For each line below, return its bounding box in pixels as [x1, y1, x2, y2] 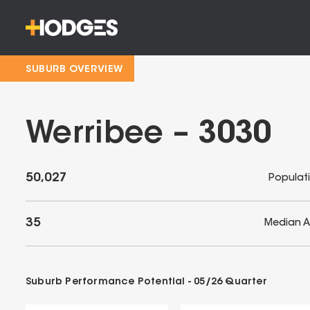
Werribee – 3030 [26, 120, 271, 150]
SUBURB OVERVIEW [26, 65, 123, 75]
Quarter [222, 277, 267, 288]
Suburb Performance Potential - [26, 277, 194, 288]
